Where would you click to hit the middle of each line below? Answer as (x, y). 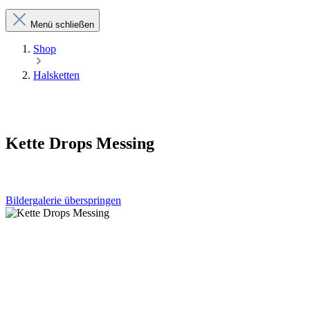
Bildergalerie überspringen (63, 200)
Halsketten (56, 75)
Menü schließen (62, 25)
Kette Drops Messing (80, 143)
